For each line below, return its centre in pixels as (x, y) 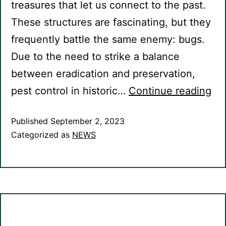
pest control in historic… (70, 91)
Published (31, 121)
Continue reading (170, 91)
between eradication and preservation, (103, 74)
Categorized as (42, 135)
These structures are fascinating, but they (111, 22)
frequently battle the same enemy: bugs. (108, 40)
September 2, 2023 (88, 121)
